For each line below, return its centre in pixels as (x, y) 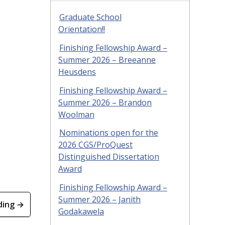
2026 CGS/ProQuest (95, 145)
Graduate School (90, 17)
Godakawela (81, 212)
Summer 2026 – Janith (99, 200)
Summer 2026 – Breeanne (107, 60)
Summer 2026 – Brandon (105, 102)
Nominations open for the (109, 133)
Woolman (76, 114)
